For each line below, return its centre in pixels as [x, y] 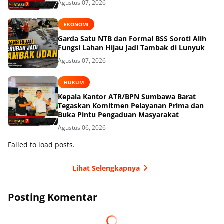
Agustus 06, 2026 [82, 128]
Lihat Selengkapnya [106, 168]
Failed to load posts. [41, 145]
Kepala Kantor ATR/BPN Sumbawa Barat [127, 97]
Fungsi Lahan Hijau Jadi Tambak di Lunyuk [131, 48]
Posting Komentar [53, 197]
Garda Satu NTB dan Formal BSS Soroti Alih [132, 39]
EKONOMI [76, 24]
